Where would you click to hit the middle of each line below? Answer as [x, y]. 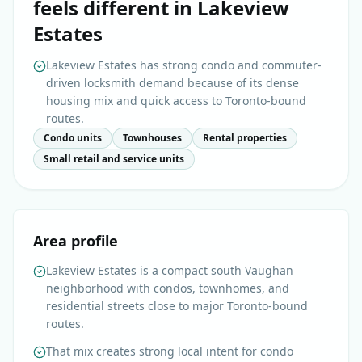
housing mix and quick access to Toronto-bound [176, 101]
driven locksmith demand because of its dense [173, 83]
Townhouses [152, 138]
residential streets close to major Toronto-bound [177, 306]
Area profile [76, 241]
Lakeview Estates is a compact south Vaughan [170, 271]
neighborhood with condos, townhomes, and [168, 288]
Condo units [73, 138]
